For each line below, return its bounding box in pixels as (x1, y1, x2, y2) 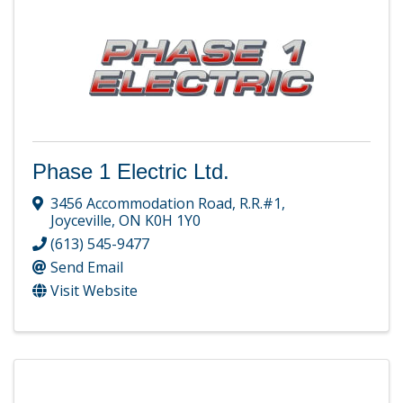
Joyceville (50, 210, 112, 230)
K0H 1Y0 (145, 210, 201, 230)
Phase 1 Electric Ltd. (32, 158, 229, 184)
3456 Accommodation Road (50, 193, 232, 213)
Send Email (50, 256, 123, 277)
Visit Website (50, 280, 138, 300)
